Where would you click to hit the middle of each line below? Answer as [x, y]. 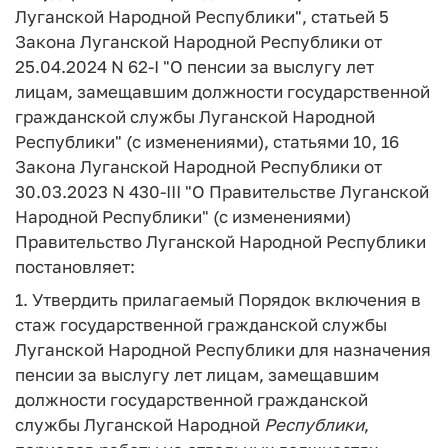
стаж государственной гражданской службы [201, 324]
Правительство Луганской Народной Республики [220, 241]
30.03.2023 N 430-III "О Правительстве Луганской [222, 191]
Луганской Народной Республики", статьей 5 [202, 16]
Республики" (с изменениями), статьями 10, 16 [207, 141]
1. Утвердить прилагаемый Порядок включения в [218, 299]
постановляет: [75, 266]
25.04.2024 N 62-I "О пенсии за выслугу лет [194, 66]
